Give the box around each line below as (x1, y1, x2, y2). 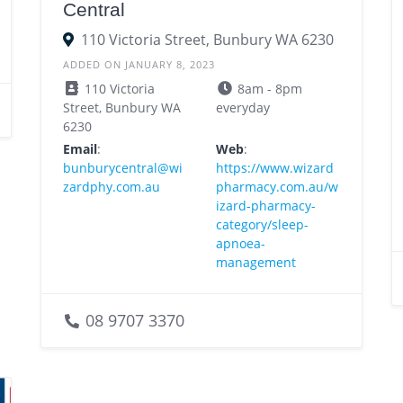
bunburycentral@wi (62, 159, 183, 177)
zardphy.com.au (62, 178, 160, 196)
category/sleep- (215, 216, 309, 234)
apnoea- (215, 235, 265, 253)
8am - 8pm (233, 80, 302, 98)
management (215, 254, 296, 272)
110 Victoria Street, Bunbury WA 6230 (80, 30, 334, 50)
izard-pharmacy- (215, 197, 316, 215)
